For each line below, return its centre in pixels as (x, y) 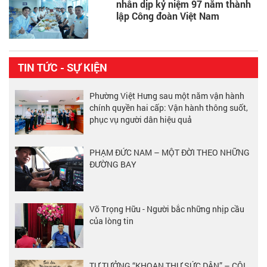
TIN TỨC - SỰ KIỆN (63, 67)
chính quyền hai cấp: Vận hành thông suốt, (169, 107)
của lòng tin (111, 221)
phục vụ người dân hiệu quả (141, 119)
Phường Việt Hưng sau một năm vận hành (167, 95)
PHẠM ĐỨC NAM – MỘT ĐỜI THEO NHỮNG (170, 152)
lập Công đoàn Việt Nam (168, 16)
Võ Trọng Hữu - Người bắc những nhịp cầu (167, 209)
